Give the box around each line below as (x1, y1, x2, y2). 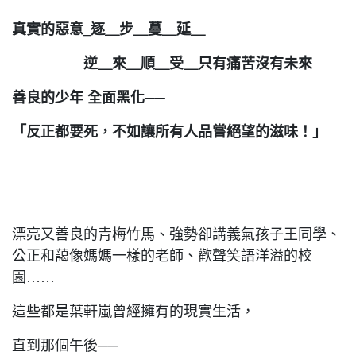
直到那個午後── (12, 338, 118, 354)
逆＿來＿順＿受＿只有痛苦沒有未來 (12, 56, 312, 72)
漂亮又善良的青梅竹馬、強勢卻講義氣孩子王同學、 (12, 226, 341, 242)
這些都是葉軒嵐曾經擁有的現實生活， (12, 304, 255, 319)
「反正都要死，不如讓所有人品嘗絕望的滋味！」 (12, 124, 327, 140)
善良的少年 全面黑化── (12, 90, 165, 106)
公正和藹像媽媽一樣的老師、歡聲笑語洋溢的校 (12, 248, 312, 264)
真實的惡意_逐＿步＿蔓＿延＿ (12, 21, 205, 37)
